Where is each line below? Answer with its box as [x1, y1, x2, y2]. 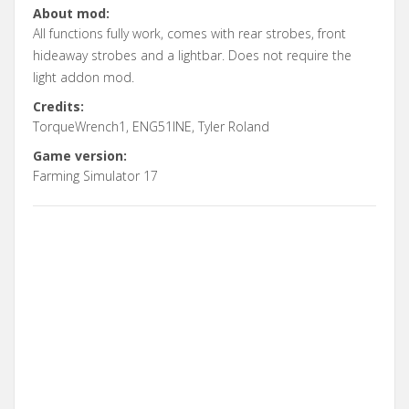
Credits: [33, 97, 84, 115]
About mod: [33, 4, 110, 22]
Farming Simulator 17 [33, 166, 158, 184]
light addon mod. [33, 68, 134, 86]
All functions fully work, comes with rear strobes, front [33, 24, 346, 42]
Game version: [33, 146, 127, 164]
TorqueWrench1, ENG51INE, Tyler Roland [33, 117, 269, 135]
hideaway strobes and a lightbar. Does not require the [33, 46, 351, 64]
